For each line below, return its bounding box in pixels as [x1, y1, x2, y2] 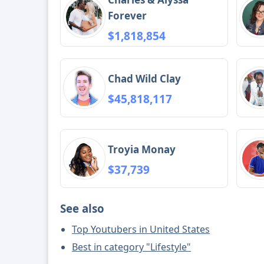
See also [60, 201, 105, 216]
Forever [108, 9, 147, 23]
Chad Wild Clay [108, 71, 181, 85]
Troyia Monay [108, 142, 176, 156]
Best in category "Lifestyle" [72, 240, 192, 254]
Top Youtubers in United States [72, 223, 210, 236]
